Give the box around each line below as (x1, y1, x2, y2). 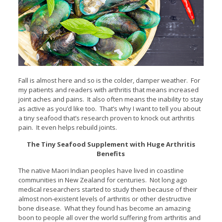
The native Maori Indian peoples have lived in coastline (18, 166, 184, 175)
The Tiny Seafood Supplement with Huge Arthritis (26, 139, 195, 149)
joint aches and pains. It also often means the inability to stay (18, 94, 203, 104)
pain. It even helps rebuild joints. (18, 122, 117, 132)
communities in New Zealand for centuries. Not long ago (18, 175, 187, 184)
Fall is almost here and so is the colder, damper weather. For (18, 75, 200, 85)
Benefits (97, 149, 125, 158)
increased (166, 85, 199, 94)
